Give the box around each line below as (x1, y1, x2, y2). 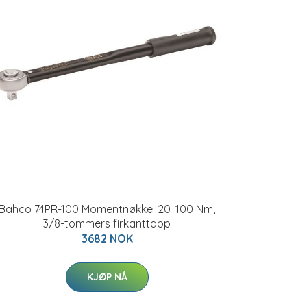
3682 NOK (81, 232, 133, 245)
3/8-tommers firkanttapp (43, 217, 171, 230)
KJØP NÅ (86, 271, 127, 283)
